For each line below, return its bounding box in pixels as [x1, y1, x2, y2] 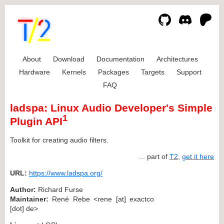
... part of [139, 152, 169, 160]
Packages [97, 68, 129, 76]
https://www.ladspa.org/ [29, 168, 102, 177]
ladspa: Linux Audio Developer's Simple [10, 102, 212, 114]
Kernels [61, 68, 86, 76]
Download [52, 55, 84, 63]
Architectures [156, 55, 198, 63]
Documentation [96, 55, 144, 63]
